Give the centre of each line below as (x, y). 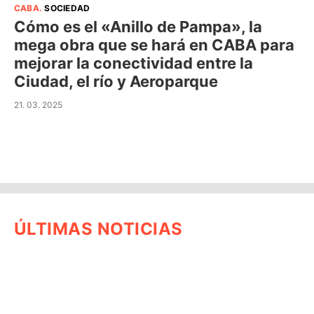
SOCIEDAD (67, 8)
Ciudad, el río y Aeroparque (116, 81)
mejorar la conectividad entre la (134, 63)
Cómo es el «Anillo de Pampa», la (138, 26)
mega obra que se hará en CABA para (154, 45)
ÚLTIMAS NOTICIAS (98, 228)
